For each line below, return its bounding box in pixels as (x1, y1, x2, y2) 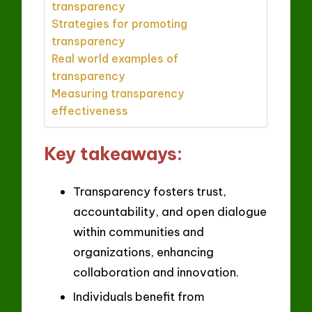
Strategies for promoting (52, 17, 188, 31)
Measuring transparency (52, 86, 185, 101)
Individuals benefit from (73, 289, 205, 304)
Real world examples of (52, 52, 179, 66)
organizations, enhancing (73, 244, 214, 259)
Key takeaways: (44, 142, 183, 165)
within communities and (73, 224, 204, 239)
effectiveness (52, 104, 129, 118)
